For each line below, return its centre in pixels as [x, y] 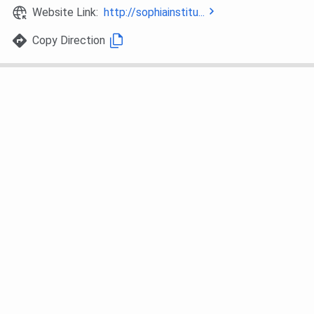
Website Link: [68, 13]
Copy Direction [69, 41]
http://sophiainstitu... [154, 13]
